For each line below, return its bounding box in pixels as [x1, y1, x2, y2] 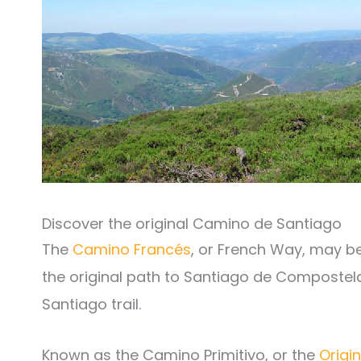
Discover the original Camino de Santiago [42, 214, 342, 234]
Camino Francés [73, 239, 191, 259]
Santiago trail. [42, 294, 141, 314]
